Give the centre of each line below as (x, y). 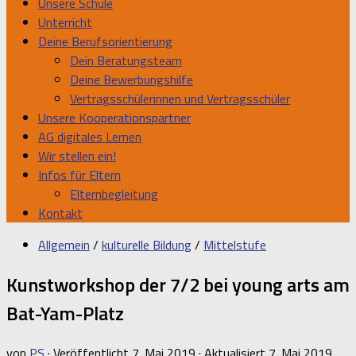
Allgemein (64, 245)
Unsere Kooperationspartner (114, 118)
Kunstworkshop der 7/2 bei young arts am (178, 284)
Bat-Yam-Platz (65, 313)
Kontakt (60, 213)
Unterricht (65, 22)
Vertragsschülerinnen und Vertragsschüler (180, 99)
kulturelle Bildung (147, 245)
